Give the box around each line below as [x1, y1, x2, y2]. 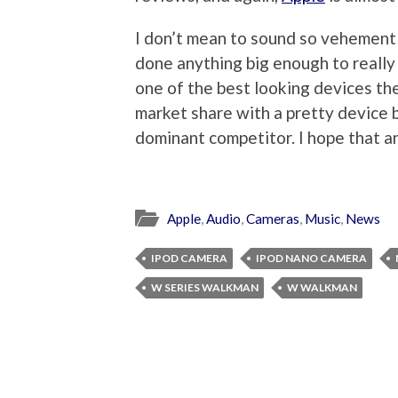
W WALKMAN [287, 280, 357, 294]
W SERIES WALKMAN [151, 280, 259, 294]
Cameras [246, 210, 299, 227]
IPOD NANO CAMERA [256, 251, 367, 265]
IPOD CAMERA [151, 251, 227, 265]
